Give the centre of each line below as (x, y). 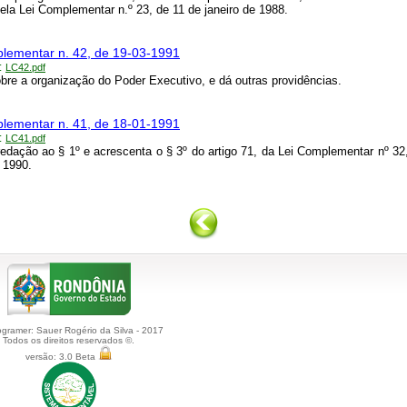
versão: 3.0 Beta (61, 357)
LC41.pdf (25, 139)
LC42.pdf (25, 68)
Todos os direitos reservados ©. (69, 341)
